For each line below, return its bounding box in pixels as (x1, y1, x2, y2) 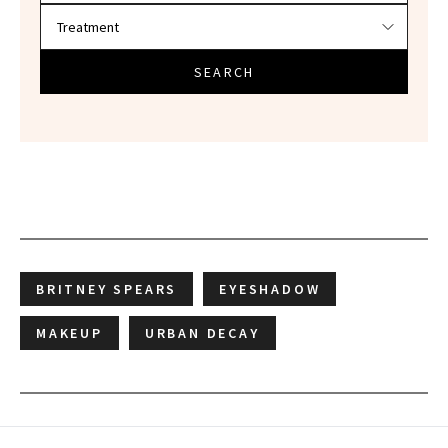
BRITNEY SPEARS (36, 280, 178, 299)
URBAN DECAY (144, 324, 260, 343)
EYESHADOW (219, 280, 321, 299)
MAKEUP (36, 324, 103, 343)
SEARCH (194, 63, 254, 82)
